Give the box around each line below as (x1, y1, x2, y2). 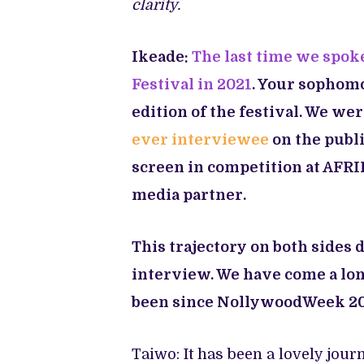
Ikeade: (132, 48, 192, 65)
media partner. (132, 186, 249, 203)
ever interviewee (132, 131, 269, 148)
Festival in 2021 (132, 76, 252, 93)
